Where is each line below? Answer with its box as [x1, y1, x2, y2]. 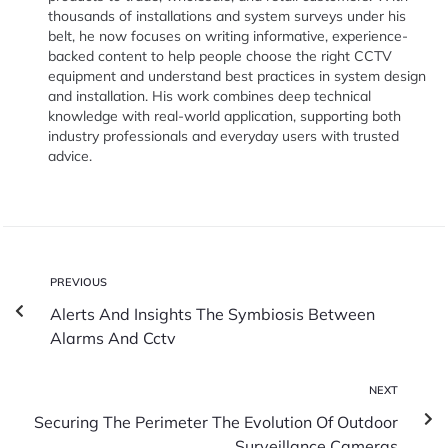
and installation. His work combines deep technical [48, 86, 372, 105]
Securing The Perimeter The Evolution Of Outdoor [34, 411, 398, 432]
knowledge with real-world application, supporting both [48, 106, 402, 125]
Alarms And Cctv [50, 327, 176, 348]
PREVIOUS [50, 274, 107, 289]
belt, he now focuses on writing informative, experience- [48, 26, 409, 45]
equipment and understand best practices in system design [48, 66, 427, 85]
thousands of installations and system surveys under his [48, 6, 407, 25]
